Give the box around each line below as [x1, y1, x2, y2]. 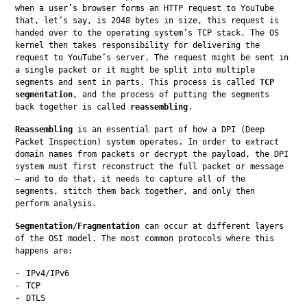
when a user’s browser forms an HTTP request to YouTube [15, 3, 275, 13]
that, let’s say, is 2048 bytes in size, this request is [15, 15, 280, 25]
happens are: [15, 245, 73, 256]
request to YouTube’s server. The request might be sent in [15, 52, 289, 62]
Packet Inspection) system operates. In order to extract [15, 136, 280, 147]
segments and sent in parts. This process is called [15, 77, 260, 87]
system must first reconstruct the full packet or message [15, 161, 284, 171]
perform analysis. [15, 198, 97, 208]
